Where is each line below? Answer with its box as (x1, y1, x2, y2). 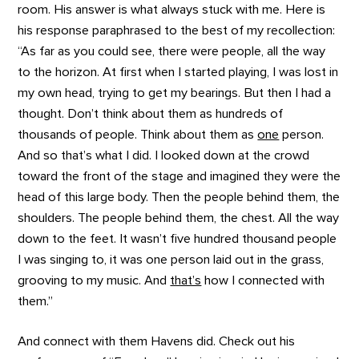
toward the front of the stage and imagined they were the (18, 169, 341, 183)
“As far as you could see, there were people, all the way (18, 44, 326, 58)
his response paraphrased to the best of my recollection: (18, 23, 336, 37)
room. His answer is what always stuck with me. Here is (18, 2, 326, 16)
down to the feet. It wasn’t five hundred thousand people (18, 232, 337, 245)
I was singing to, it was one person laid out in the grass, (18, 252, 325, 266)
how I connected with (201, 273, 325, 287)
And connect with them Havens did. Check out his (18, 335, 296, 349)
